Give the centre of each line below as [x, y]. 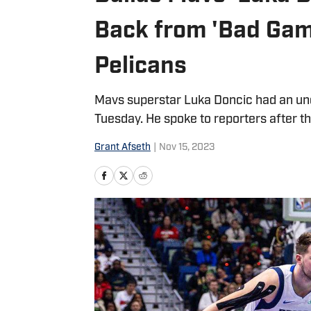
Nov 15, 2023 [187, 148]
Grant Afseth [123, 148]
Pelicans [141, 67]
